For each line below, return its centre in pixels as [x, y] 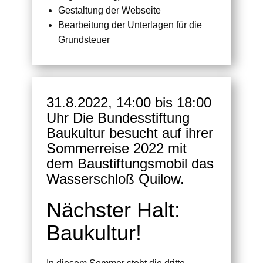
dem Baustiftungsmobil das [130, 163]
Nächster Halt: [113, 210]
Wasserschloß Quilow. [115, 178]
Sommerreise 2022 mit [117, 148]
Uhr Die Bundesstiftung [118, 117]
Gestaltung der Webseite [109, 10]
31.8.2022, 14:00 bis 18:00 [129, 102]
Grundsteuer [84, 39]
